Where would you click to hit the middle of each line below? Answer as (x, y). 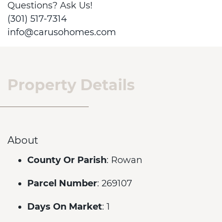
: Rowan (124, 160)
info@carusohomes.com (62, 32)
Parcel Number (62, 183)
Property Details (71, 85)
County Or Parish (67, 160)
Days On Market (65, 207)
